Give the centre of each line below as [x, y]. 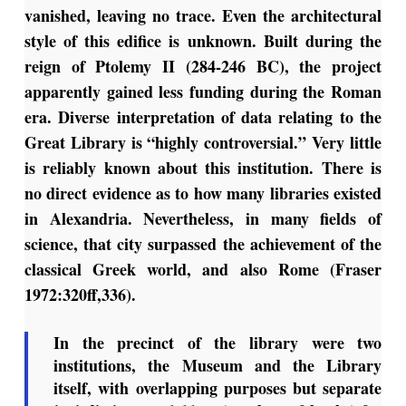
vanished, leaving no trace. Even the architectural [203, 16]
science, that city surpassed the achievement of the [203, 244]
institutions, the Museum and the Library [218, 366]
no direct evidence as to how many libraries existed [203, 193]
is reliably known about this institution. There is [203, 168]
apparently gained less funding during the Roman [203, 92]
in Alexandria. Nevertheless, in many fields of [203, 219]
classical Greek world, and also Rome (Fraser [203, 270]
